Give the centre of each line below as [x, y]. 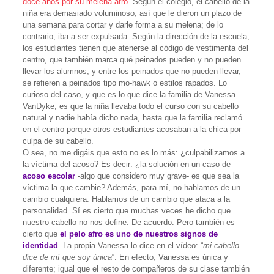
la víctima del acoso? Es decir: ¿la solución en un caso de [126, 164]
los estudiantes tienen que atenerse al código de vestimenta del [135, 48]
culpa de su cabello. [58, 141]
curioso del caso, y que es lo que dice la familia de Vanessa [129, 94]
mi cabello [221, 245]
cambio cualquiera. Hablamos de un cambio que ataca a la [126, 199]
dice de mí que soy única [67, 257]
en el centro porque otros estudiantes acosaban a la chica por [131, 129]
